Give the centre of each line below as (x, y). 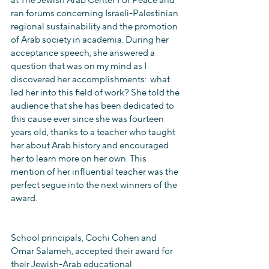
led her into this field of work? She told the (96, 93)
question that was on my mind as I (80, 66)
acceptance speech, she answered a (84, 53)
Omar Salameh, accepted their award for (93, 251)
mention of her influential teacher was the (95, 172)
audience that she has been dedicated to (93, 106)
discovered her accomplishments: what (91, 80)
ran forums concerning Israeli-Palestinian (95, 14)
